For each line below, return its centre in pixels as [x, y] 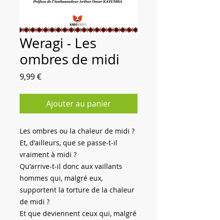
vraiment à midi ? [48, 154]
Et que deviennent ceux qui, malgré [78, 213]
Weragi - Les [58, 43]
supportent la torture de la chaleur [77, 190]
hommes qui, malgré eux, [61, 178]
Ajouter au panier [79, 103]
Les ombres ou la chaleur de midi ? [77, 131]
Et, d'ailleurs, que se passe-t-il [69, 142]
